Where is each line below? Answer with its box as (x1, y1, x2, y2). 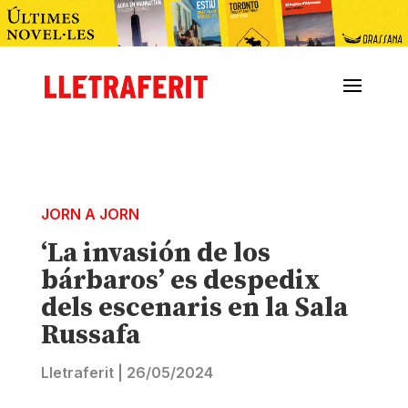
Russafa (40, 318, 140, 353)
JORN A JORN (40, 205, 139, 224)
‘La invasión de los (40, 236, 270, 271)
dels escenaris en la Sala (40, 291, 348, 326)
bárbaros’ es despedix (40, 263, 321, 299)
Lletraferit (40, 363, 114, 382)
